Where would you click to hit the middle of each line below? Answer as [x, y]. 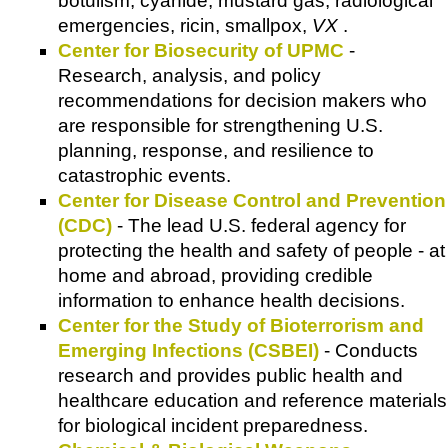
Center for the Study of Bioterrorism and [241, 326]
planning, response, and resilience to [216, 151]
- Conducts [368, 351]
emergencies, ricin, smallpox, [185, 26]
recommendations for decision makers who [242, 101]
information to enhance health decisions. [231, 301]
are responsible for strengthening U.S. [220, 126]
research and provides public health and [230, 376]
